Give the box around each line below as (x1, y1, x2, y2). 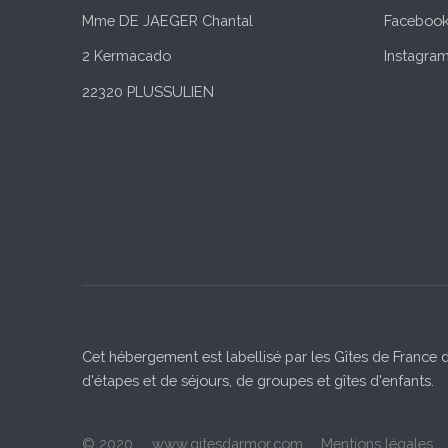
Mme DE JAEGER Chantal (82, 11, 253, 29)
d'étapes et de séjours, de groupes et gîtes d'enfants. (82, 371, 434, 389)
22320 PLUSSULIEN (82, 83, 214, 101)
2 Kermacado (82, 47, 171, 65)
